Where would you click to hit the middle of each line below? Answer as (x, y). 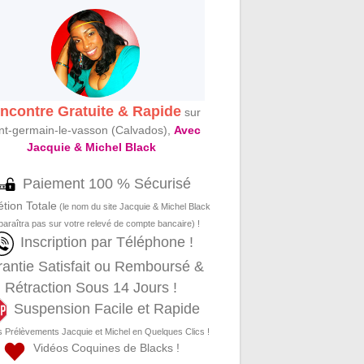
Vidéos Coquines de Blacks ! (104, 348)
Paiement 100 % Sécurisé (106, 184)
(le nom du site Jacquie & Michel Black (134, 207)
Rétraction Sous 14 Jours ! (91, 288)
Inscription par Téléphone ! (106, 243)
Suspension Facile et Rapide (106, 309)
